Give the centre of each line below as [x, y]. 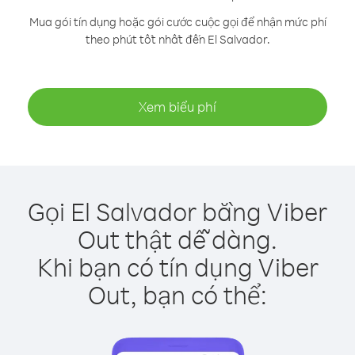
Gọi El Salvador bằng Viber [177, 211]
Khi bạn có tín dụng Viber [177, 267]
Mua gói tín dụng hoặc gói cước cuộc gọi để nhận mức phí [177, 22]
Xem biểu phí [177, 107]
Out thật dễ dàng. [177, 239]
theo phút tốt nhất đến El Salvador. [177, 39]
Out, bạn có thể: [177, 294]
